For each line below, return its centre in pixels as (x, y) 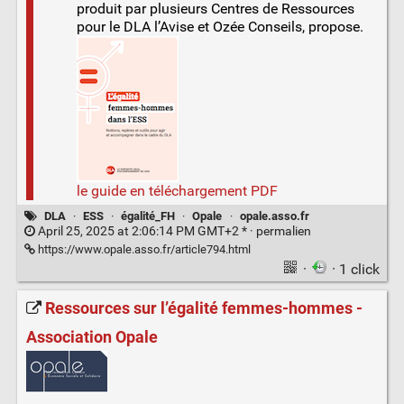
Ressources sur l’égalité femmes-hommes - (203, 308)
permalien (283, 232)
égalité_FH (148, 216)
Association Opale (92, 337)
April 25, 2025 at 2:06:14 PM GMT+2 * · (145, 232)
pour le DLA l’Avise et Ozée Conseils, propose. (220, 26)
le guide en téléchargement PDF (177, 190)
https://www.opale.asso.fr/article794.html (142, 250)
